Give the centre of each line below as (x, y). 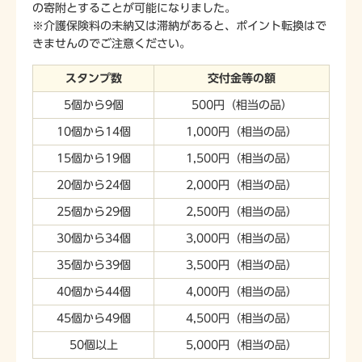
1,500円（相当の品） (242, 159)
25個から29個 (93, 212)
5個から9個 (93, 105)
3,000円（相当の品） (242, 239)
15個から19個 (93, 159)
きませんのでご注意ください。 (112, 43)
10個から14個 (93, 132)
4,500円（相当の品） (242, 319)
